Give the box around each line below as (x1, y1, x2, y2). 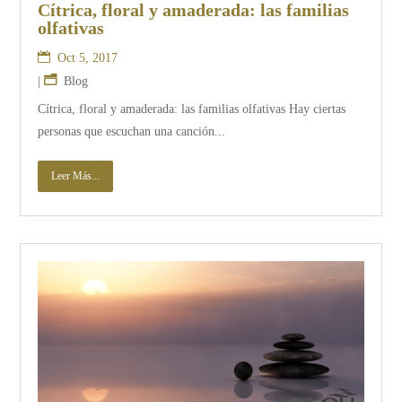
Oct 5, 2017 (57, 50, 118, 65)
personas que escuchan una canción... (38, 124, 226, 138)
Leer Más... (51, 169, 100, 182)
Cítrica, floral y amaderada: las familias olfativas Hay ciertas (38, 101, 346, 116)
